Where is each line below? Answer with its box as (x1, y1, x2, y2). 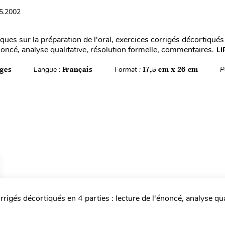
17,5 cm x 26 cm (142, 65, 199, 74)
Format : (114, 65, 143, 74)
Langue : (33, 65, 62, 74)
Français (62, 65, 93, 74)
